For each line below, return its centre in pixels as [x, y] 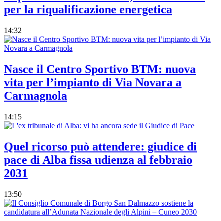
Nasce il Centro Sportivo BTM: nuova [100, 69]
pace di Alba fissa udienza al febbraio [98, 160]
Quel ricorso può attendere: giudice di [100, 146]
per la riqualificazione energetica [88, 10]
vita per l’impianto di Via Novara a [93, 82]
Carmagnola [36, 95]
